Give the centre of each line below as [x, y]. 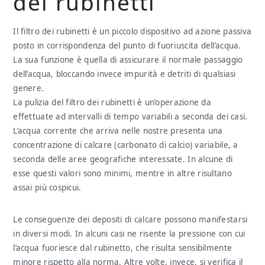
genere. [29, 88]
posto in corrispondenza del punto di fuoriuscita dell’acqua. [127, 46]
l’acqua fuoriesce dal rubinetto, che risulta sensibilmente [123, 248]
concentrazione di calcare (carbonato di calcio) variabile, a [126, 145]
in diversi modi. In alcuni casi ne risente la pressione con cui [129, 234]
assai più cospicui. [47, 188]
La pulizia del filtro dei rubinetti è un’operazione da [112, 102]
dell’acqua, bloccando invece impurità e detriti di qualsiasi [125, 74]
